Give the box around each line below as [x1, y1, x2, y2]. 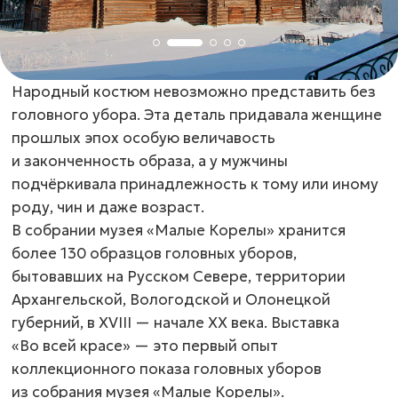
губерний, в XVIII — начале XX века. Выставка [12, 313, 339, 332]
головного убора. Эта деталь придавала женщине [12, 105, 382, 124]
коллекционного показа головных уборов [12, 359, 322, 378]
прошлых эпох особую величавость [12, 128, 275, 147]
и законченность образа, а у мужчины [12, 151, 288, 171]
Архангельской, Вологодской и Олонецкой [12, 290, 330, 309]
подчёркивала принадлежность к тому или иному [12, 174, 378, 194]
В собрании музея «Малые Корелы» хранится [12, 220, 346, 240]
